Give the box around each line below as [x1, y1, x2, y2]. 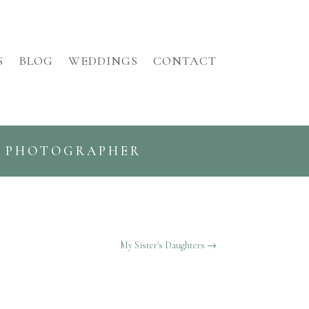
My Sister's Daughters [119, 239, 205, 252]
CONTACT [152, 52, 217, 68]
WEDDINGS [68, 52, 138, 68]
